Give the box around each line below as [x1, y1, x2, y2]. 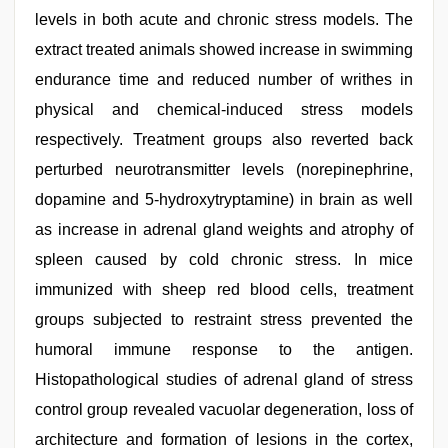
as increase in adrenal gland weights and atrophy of [35, 221, 413, 238]
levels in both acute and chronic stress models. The [35, 11, 413, 28]
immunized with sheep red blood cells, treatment [35, 281, 413, 298]
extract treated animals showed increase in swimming [35, 41, 413, 58]
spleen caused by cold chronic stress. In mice [35, 251, 413, 268]
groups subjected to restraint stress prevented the [35, 311, 413, 328]
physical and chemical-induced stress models [35, 101, 413, 118]
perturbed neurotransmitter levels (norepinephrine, [35, 161, 413, 178]
